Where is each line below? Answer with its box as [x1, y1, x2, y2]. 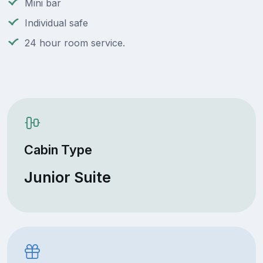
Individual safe [25, 17, 88, 29]
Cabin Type [23, 141, 92, 157]
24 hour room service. [25, 37, 125, 49]
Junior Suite [23, 168, 111, 186]
